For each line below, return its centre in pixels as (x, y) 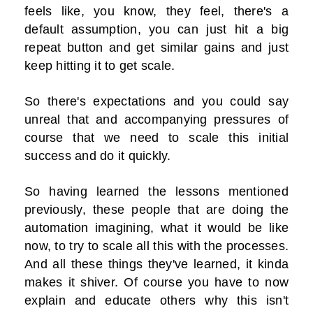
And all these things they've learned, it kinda (156, 264)
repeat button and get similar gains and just (156, 48)
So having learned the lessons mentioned (156, 192)
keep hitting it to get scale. (100, 66)
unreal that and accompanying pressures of (156, 120)
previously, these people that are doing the (156, 210)
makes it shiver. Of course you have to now (156, 283)
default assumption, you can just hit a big (156, 30)
